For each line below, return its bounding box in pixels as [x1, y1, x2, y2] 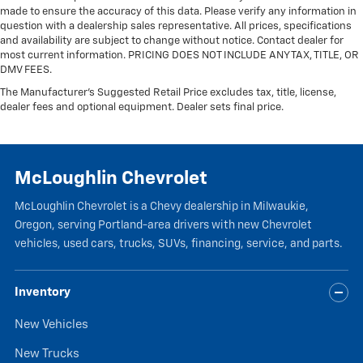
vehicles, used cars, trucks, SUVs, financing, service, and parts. [15, 238, 343, 250]
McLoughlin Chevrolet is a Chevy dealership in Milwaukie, [15, 201, 309, 213]
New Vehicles [15, 318, 88, 331]
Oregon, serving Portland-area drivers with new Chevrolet [15, 220, 312, 232]
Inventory [15, 286, 70, 299]
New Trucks [15, 348, 79, 361]
